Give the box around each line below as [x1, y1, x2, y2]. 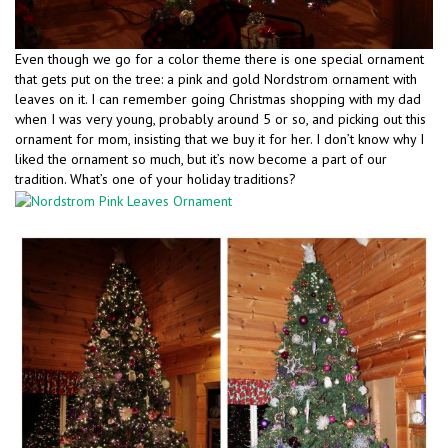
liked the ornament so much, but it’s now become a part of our [15, 150, 387, 169]
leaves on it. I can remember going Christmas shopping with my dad [15, 90, 421, 109]
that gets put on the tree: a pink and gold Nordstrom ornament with [15, 70, 417, 89]
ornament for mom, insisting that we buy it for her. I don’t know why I [15, 130, 424, 149]
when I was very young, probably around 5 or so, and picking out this [15, 110, 426, 129]
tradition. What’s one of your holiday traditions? [15, 170, 296, 189]
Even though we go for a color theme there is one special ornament [15, 50, 424, 69]
